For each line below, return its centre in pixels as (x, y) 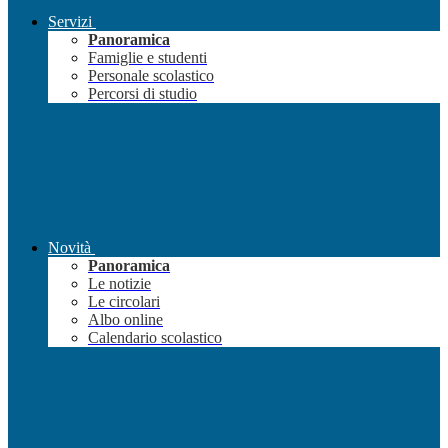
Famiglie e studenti (147, 58)
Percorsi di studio (142, 94)
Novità (69, 248)
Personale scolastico (151, 76)
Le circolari (124, 302)
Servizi (70, 22)
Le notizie (119, 284)
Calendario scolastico (155, 338)
